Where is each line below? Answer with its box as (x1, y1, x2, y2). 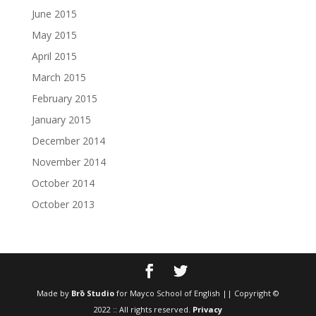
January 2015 (31, 112, 91, 126)
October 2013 (31, 197, 95, 211)
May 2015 (31, 28, 77, 42)
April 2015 (31, 49, 77, 63)
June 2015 (31, 6, 77, 20)
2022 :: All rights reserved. (93, 303, 193, 315)
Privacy (192, 303, 222, 315)
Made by (36, 287, 71, 298)
